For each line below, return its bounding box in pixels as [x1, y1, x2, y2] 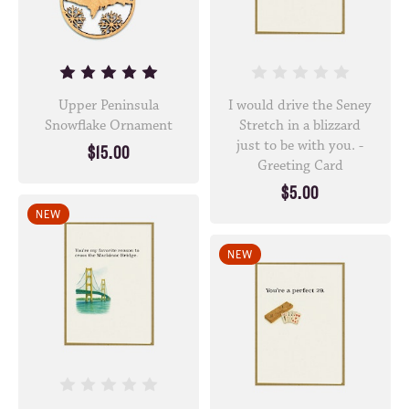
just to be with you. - [236, 136, 364, 155]
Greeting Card [257, 156, 343, 175]
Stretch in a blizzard [239, 116, 362, 135]
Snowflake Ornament [45, 116, 173, 135]
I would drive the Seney [228, 96, 372, 115]
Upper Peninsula [58, 96, 160, 115]
